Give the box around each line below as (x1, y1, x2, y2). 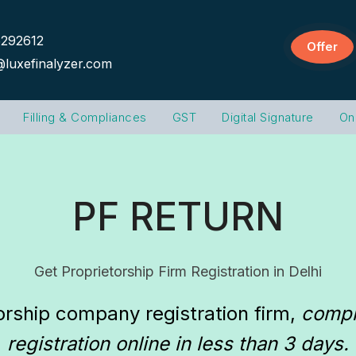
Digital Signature (222, 110, 314, 125)
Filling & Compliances (23, 110, 147, 125)
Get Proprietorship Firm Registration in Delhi (34, 263, 322, 281)
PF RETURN (72, 193, 284, 240)
